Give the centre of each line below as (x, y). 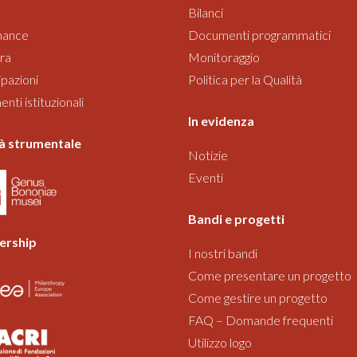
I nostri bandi (223, 253)
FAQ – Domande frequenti (261, 320)
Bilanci (206, 12)
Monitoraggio (224, 57)
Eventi (206, 177)
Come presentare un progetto (270, 275)
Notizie (208, 155)
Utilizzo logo (220, 342)
